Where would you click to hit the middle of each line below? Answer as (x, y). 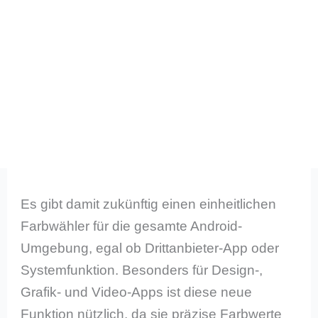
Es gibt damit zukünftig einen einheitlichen (149, 204)
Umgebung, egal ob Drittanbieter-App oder (150, 248)
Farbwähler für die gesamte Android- (132, 226)
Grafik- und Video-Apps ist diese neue (137, 292)
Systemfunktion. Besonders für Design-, (142, 270)
